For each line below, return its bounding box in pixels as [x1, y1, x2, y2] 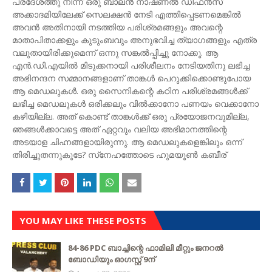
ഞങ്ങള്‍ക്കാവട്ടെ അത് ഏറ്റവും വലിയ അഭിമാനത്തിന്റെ [12, 123, 227, 135]
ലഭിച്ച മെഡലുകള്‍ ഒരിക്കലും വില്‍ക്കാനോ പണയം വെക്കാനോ [12, 98, 259, 109]
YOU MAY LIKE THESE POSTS [19, 214, 146, 226]
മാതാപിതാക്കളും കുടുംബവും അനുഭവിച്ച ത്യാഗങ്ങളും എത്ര [12, 34, 257, 46]
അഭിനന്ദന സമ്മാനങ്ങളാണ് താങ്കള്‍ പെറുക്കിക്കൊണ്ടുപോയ [12, 72, 251, 84]
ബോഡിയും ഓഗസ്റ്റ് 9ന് [68, 254, 155, 265]
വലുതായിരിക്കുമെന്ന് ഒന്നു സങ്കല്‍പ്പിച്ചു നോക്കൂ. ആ [12, 47, 218, 58]
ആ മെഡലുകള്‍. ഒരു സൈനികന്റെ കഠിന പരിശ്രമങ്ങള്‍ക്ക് [12, 85, 248, 97]
